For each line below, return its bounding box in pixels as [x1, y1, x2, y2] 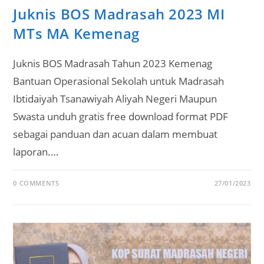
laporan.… [13, 145, 59, 159]
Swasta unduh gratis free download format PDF [13, 110, 229, 124]
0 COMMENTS [13, 179, 60, 188]
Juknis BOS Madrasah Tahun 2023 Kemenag [13, 57, 213, 71]
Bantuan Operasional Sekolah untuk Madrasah [13, 74, 225, 88]
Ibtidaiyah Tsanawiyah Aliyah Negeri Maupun [13, 92, 217, 106]
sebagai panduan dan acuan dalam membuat [13, 127, 218, 141]
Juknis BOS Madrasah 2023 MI [13, 4, 225, 24]
